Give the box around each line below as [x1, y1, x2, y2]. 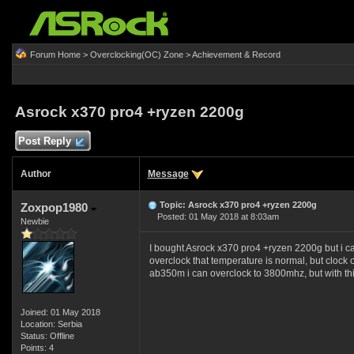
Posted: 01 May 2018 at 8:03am [147, 212, 279, 221]
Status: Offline [20, 331, 74, 341]
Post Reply [14, 135, 74, 147]
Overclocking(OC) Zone [89, 50, 183, 59]
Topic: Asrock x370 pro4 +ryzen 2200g [159, 200, 317, 209]
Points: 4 [20, 343, 54, 352]
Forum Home [29, 50, 81, 59]
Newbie [20, 217, 49, 226]
